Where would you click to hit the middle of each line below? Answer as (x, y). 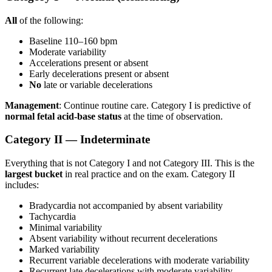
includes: (22, 185)
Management (32, 105)
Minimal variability (66, 228)
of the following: (50, 20)
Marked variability (64, 250)
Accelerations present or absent (89, 63)
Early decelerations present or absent (99, 73)
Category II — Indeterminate (77, 140)
